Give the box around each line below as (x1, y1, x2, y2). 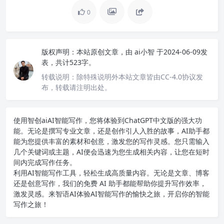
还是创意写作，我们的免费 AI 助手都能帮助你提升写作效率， (13, 178, 206, 188)
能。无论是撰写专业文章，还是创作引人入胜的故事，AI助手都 (13, 125, 209, 135)
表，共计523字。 (41, 57, 95, 67)
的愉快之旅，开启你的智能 (125, 188, 209, 198)
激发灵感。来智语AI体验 (13, 188, 90, 198)
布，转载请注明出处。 (41, 82, 111, 92)
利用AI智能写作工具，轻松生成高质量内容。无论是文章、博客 (13, 167, 209, 177)
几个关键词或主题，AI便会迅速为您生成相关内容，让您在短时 (13, 146, 209, 156)
